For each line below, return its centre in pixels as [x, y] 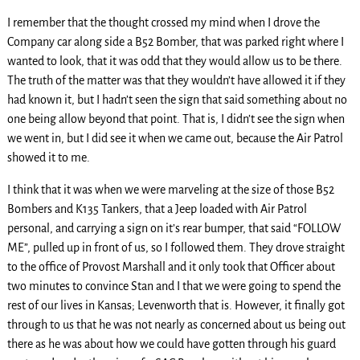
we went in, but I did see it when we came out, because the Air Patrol [175, 138]
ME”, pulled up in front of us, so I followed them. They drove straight [176, 247]
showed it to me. [48, 157]
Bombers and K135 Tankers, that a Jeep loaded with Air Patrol [157, 209]
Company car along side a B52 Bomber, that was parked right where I [175, 41]
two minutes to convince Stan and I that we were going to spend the [174, 286]
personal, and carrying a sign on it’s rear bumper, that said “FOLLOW [174, 228]
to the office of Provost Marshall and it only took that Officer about [171, 266]
